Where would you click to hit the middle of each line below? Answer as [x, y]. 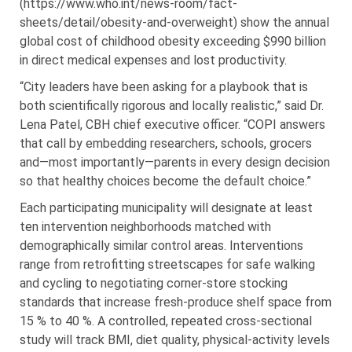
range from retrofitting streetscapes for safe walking [167, 264]
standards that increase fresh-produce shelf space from [176, 302]
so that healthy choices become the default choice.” [165, 181]
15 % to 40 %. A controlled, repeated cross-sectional [166, 321]
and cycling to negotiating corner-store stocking [154, 283]
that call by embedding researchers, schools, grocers [166, 143]
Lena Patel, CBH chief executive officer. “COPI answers [172, 124]
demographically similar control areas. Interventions [161, 245]
